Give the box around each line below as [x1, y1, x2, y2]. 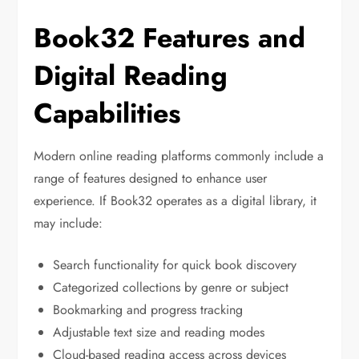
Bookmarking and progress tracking [53, 301, 244, 320]
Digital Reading [34, 56, 228, 96]
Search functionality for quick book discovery [53, 256, 297, 275]
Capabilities [34, 94, 182, 134]
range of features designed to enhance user [34, 169, 268, 188]
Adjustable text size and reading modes [53, 323, 265, 342]
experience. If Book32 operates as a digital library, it [34, 192, 317, 211]
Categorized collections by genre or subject [53, 278, 289, 297]
